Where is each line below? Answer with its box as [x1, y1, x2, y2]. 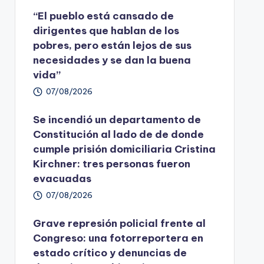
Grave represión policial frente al [32, 216, 206, 230]
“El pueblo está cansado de [32, 9, 174, 22]
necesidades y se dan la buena [32, 53, 191, 67]
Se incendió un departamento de [32, 113, 201, 126]
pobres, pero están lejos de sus [32, 38, 192, 52]
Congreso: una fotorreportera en [32, 231, 203, 245]
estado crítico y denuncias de [32, 246, 187, 259]
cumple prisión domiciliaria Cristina [32, 142, 216, 156]
